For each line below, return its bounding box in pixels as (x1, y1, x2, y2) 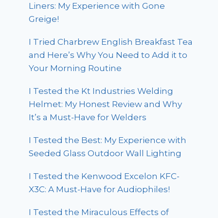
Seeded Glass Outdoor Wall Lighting (29, 148, 182, 159)
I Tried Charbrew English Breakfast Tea (29, 37, 193, 47)
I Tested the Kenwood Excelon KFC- (29, 171, 180, 182)
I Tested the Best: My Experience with (29, 135, 187, 145)
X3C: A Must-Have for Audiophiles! (29, 184, 170, 195)
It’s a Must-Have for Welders (29, 112, 147, 123)
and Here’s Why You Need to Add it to (29, 50, 188, 60)
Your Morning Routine (29, 63, 122, 73)
